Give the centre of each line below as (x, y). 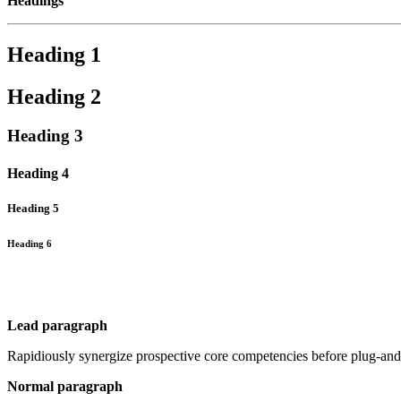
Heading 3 (45, 136)
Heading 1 (54, 54)
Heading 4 (38, 173)
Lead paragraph (57, 325)
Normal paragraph (65, 386)
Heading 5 (33, 208)
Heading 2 (54, 96)
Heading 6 (30, 243)
